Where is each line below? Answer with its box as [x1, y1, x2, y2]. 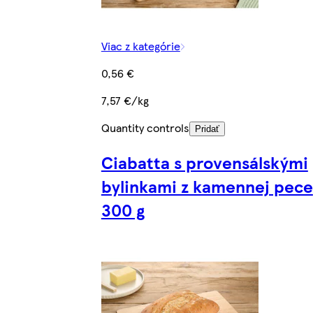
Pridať [194, 124, 219, 135]
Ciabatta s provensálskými [101, 150, 308, 175]
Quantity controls [101, 119, 189, 136]
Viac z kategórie [101, 38, 180, 54]
